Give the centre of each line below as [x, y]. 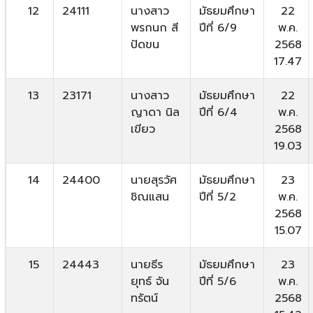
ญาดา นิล [155, 112]
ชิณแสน [150, 197]
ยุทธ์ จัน [150, 281]
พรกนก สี [154, 28]
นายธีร [146, 264]
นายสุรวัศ [153, 180]
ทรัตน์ [144, 298]
